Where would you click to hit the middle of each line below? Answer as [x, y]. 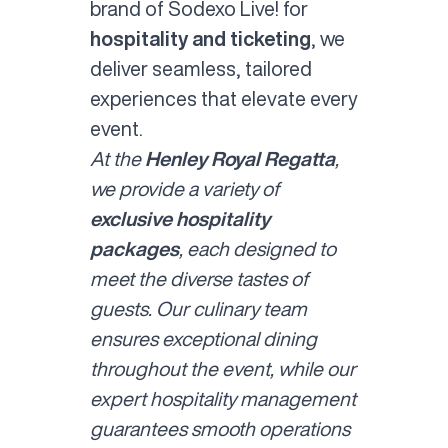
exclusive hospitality [179, 218]
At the [117, 158]
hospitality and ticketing [200, 38]
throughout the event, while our [222, 368]
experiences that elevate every [223, 98]
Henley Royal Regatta [239, 158]
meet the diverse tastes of [198, 278]
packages [134, 248]
